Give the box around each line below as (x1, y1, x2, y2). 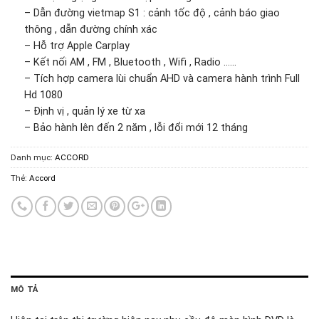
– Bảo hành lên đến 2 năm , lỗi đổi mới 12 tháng (23, 122, 248, 135)
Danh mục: (11, 152, 55, 162)
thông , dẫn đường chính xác (23, 23, 157, 36)
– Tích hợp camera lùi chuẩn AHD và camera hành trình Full (23, 73, 300, 85)
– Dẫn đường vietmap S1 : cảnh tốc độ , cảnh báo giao (23, 7, 280, 20)
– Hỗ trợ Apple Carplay (23, 40, 130, 53)
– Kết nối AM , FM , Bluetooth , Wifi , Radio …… (23, 56, 236, 69)
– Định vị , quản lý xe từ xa (23, 105, 145, 118)
